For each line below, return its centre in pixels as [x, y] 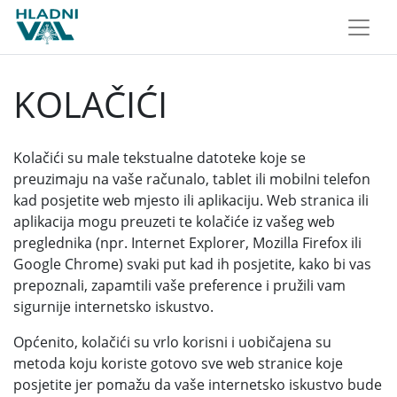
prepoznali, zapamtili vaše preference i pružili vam [179, 285]
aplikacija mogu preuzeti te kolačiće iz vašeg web [174, 222]
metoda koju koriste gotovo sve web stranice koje [178, 363]
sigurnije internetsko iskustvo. [113, 307]
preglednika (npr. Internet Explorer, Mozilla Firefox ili [187, 243]
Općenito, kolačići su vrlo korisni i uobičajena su [172, 342]
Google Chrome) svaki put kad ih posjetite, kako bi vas [192, 264]
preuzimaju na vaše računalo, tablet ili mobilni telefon [192, 179]
